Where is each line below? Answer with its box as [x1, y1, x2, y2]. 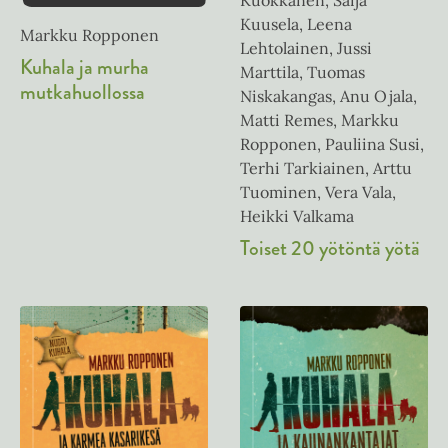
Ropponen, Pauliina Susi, [240, 134, 424, 155]
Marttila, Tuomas [240, 62, 365, 83]
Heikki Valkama [240, 206, 354, 227]
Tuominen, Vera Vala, [240, 182, 396, 203]
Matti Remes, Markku [240, 110, 399, 131]
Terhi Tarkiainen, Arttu [240, 158, 412, 179]
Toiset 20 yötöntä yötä [240, 233, 420, 264]
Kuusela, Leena [240, 14, 352, 35]
